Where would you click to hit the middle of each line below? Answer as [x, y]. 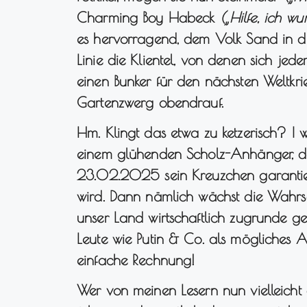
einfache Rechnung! [136, 259]
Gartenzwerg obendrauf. [150, 102]
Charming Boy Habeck [148, 17]
